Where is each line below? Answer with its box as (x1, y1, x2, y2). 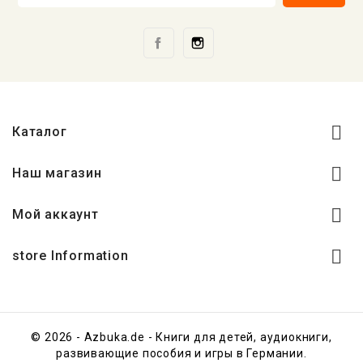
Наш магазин (12, 165, 102, 181)
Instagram (212, 30, 272, 44)
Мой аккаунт (12, 207, 99, 223)
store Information (12, 248, 129, 264)
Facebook (173, 30, 228, 44)
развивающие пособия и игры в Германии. (56, 347, 307, 361)
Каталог (12, 124, 67, 140)
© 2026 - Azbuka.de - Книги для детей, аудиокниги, (31, 331, 332, 344)
